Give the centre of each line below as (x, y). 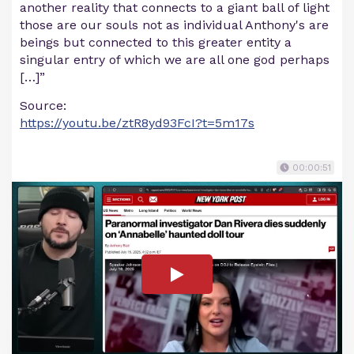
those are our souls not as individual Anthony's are (174, 25)
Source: (43, 106)
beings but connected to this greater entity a (156, 43)
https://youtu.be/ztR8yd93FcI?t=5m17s (137, 123)
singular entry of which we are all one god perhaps (175, 60)
